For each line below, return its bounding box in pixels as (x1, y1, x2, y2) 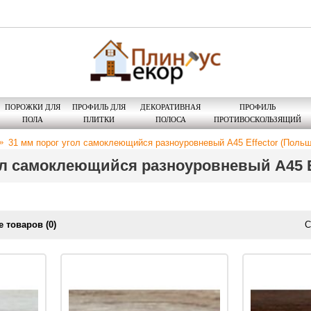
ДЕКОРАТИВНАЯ (140, 101, 201, 112)
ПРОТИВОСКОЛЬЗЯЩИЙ (213, 114, 301, 124)
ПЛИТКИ (83, 114, 115, 124)
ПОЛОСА (155, 114, 186, 124)
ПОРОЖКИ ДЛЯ (4, 101, 60, 112)
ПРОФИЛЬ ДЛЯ (72, 101, 126, 112)
